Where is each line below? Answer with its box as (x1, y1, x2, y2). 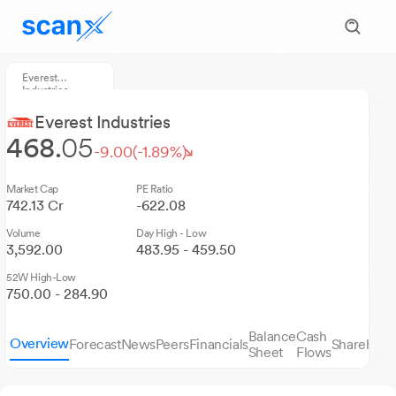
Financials (188, 336, 248, 353)
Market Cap (6, 183, 58, 195)
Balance (247, 328, 296, 345)
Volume (6, 227, 41, 240)
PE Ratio (136, 183, 173, 195)
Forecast (68, 336, 121, 353)
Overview (10, 335, 69, 352)
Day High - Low (136, 227, 207, 240)
